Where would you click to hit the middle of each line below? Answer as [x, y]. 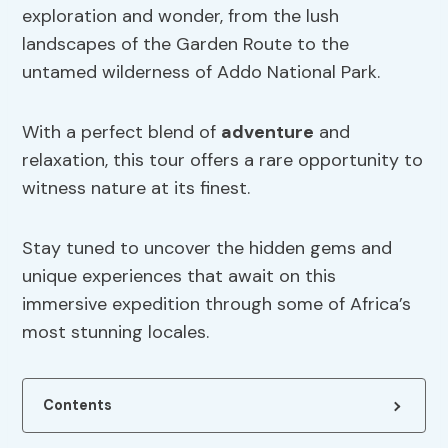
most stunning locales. [116, 332]
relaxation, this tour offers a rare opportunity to [223, 160]
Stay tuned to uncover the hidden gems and [207, 248]
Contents [78, 405]
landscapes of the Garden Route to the [186, 44]
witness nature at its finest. [136, 188]
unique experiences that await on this [179, 276]
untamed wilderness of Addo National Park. [201, 72]
